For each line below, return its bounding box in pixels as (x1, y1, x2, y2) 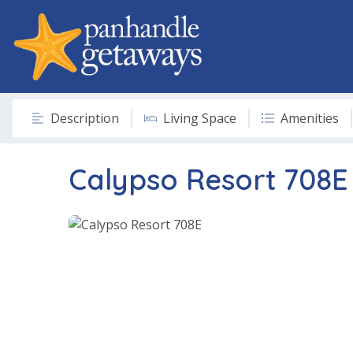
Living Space (163, 109, 236, 127)
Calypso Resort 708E (69, 161, 348, 197)
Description (50, 109, 119, 127)
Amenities (281, 109, 339, 127)
